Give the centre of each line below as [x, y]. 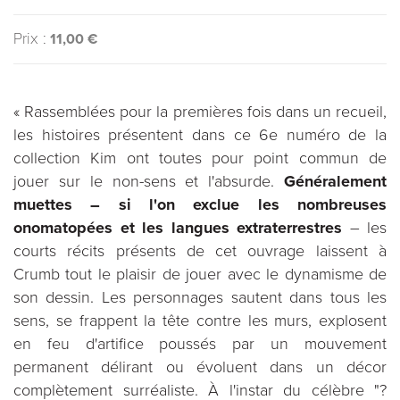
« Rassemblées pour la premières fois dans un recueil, [200, 112]
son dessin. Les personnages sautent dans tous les [200, 297]
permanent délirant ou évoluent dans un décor [200, 367]
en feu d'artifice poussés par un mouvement [200, 344]
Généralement [335, 181]
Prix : [30, 38]
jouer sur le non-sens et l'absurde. [149, 181]
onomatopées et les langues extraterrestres [178, 228]
